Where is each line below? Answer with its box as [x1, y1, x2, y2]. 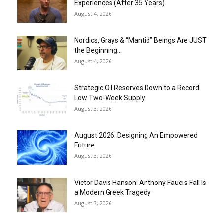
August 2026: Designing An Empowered [74, 131, 198, 140]
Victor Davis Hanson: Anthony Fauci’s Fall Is [74, 179, 206, 187]
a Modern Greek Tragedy [74, 188, 151, 197]
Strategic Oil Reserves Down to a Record [74, 84, 199, 92]
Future [74, 141, 95, 149]
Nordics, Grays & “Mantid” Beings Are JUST [74, 37, 207, 45]
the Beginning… [74, 46, 122, 55]
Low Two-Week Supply [74, 94, 145, 102]
